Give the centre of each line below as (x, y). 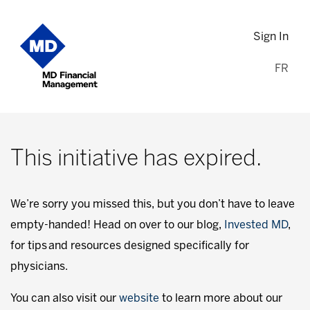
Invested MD (256, 226)
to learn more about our (221, 299)
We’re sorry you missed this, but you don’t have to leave (153, 205)
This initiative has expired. (136, 159)
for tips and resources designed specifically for (130, 246)
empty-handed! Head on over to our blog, (117, 226)
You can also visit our (65, 299)
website (139, 299)
